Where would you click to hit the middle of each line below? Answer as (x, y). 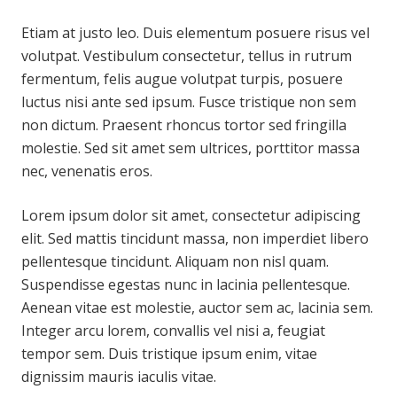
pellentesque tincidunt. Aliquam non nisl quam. (175, 261)
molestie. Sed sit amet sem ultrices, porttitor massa (191, 148)
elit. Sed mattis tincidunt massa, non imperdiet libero (195, 238)
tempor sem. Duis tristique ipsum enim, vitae (169, 354)
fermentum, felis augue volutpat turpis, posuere (182, 79)
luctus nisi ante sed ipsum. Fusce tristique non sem (189, 102)
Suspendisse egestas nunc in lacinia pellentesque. (186, 284)
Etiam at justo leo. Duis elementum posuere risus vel (195, 33)
